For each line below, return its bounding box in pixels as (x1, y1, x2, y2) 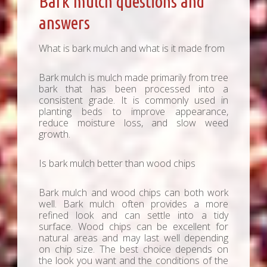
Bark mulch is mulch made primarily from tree (39, 71, 228, 85)
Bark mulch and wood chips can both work (39, 186, 228, 200)
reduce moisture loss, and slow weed (39, 116, 228, 130)
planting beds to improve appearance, (39, 105, 228, 119)
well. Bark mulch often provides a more (39, 197, 228, 211)
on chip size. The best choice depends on (39, 243, 228, 256)
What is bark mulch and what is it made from (39, 42, 225, 55)
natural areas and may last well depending (39, 231, 228, 245)
